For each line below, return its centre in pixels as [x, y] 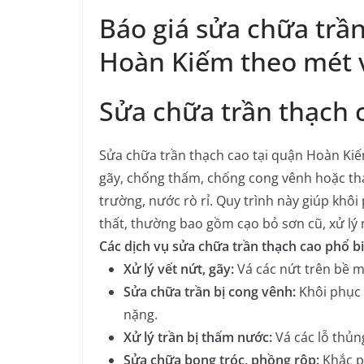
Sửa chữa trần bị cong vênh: [210, 292]
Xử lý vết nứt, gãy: [179, 269]
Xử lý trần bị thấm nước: [198, 338]
